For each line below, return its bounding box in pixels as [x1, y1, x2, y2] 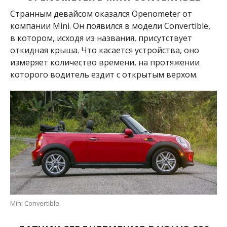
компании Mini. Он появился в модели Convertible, [10, 20, 210, 32]
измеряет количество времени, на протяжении [10, 57, 200, 68]
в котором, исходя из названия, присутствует [10, 32, 192, 44]
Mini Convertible [10, 198, 59, 208]
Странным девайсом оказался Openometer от [10, 8, 192, 20]
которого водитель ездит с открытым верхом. [10, 69, 198, 81]
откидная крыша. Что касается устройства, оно [10, 45, 199, 56]
